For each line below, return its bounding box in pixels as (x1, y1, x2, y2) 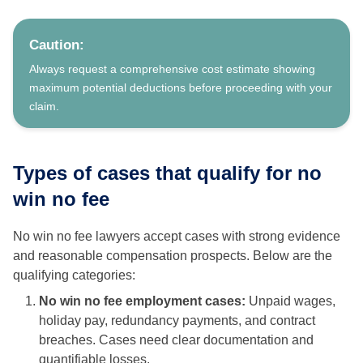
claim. (29, 100, 59, 113)
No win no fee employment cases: (39, 294, 249, 309)
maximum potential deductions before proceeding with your (29, 81, 332, 95)
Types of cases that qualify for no (13, 162, 322, 185)
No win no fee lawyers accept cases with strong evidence (13, 229, 340, 244)
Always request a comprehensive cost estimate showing (29, 62, 315, 76)
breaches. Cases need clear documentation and (39, 333, 314, 348)
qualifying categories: (13, 268, 135, 283)
